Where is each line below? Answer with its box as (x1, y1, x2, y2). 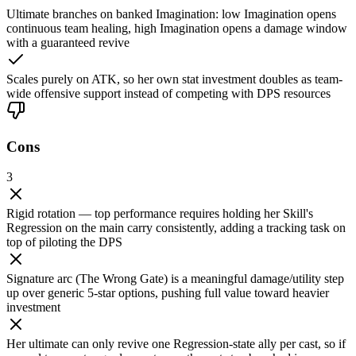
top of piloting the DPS (6, 235, 122, 250)
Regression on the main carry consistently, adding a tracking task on (6, 221, 346, 235)
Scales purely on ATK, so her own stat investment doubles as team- (6, 72, 342, 86)
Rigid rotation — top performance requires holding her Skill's (6, 207, 313, 221)
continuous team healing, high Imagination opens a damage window (6, 21, 347, 35)
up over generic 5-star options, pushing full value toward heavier (6, 286, 329, 300)
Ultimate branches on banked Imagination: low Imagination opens (6, 7, 336, 21)
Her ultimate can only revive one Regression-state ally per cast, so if (6, 337, 346, 351)
